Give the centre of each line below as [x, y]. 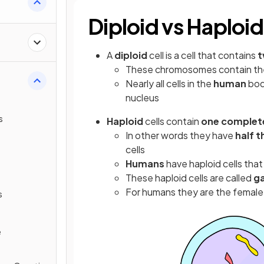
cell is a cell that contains [203, 55]
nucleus [142, 98]
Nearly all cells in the [169, 83]
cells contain [172, 121]
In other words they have [180, 135]
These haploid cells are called [189, 178]
